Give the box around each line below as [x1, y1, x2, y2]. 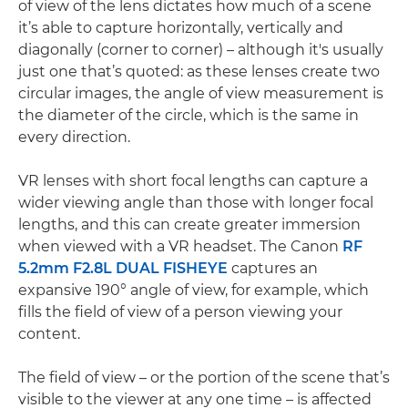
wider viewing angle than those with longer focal [18, 194, 373, 212]
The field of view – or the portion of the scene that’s [18, 369, 390, 387]
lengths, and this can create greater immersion [18, 216, 361, 234]
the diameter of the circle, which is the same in [18, 107, 359, 125]
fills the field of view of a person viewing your [18, 303, 342, 321]
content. [18, 325, 80, 343]
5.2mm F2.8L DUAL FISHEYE [18, 260, 228, 278]
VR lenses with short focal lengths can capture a [18, 172, 368, 190]
